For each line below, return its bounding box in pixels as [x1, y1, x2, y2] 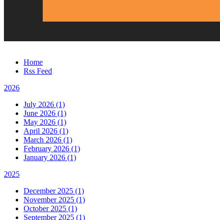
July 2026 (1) [24, 100, 65, 109]
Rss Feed [24, 67, 52, 76]
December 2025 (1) [24, 187, 84, 195]
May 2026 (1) [24, 118, 66, 127]
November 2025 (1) [24, 195, 85, 204]
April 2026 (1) [24, 127, 68, 136]
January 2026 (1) [24, 153, 76, 162]
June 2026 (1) [24, 109, 66, 118]
